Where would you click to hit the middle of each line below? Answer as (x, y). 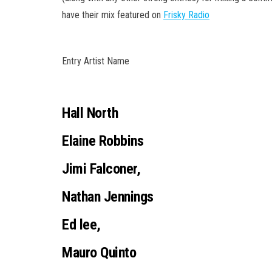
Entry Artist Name (96, 61)
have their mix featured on (113, 15)
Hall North (90, 113)
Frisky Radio (186, 15)
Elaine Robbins (103, 141)
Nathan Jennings (108, 196)
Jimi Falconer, (101, 168)
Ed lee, (81, 224)
